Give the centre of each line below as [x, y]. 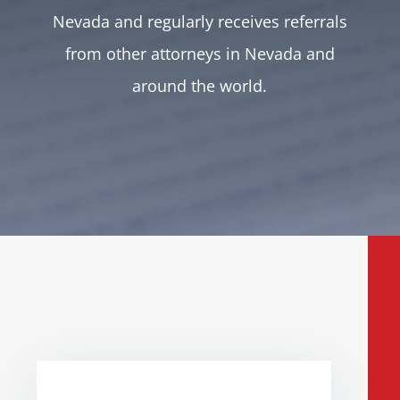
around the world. [200, 86]
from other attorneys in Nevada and [200, 54]
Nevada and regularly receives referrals [200, 22]
